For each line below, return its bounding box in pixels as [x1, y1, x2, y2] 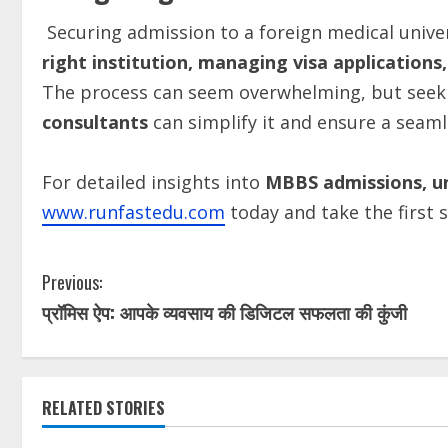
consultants [42, 110, 153, 134]
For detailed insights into [42, 170, 265, 194]
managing [198, 50, 288, 74]
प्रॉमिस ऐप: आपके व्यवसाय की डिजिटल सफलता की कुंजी [42, 299, 407, 325]
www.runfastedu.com [42, 200, 225, 224]
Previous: [42, 269, 102, 295]
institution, [92, 50, 193, 74]
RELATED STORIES [42, 396, 165, 420]
